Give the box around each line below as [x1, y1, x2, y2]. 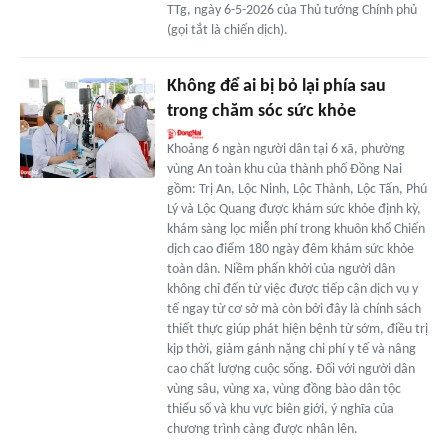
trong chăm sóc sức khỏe [166, 101, 356, 121]
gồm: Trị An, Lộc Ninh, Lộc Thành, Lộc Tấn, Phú [166, 181, 427, 197]
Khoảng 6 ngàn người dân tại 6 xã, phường [166, 141, 405, 157]
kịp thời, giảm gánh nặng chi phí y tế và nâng [166, 341, 416, 357]
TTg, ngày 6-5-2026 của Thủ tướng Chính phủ [166, 2, 417, 18]
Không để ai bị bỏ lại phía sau [166, 76, 386, 96]
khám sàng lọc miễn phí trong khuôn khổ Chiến [166, 221, 425, 237]
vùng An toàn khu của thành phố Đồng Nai [166, 161, 402, 177]
